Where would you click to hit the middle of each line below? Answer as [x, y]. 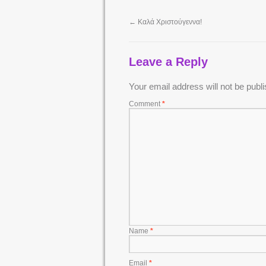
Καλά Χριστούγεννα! [169, 22]
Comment [145, 104]
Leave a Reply [168, 62]
